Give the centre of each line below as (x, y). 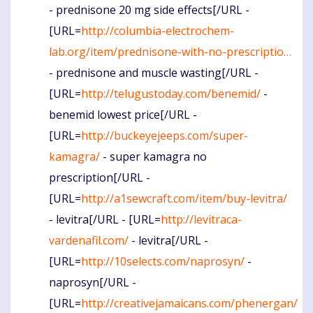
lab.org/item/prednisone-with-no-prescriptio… (170, 51)
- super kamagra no (153, 156)
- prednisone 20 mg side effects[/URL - (149, 9)
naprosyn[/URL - (93, 282)
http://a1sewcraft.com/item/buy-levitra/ (184, 198)
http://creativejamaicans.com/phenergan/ (189, 303)
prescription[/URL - (100, 177)
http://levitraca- (201, 219)
